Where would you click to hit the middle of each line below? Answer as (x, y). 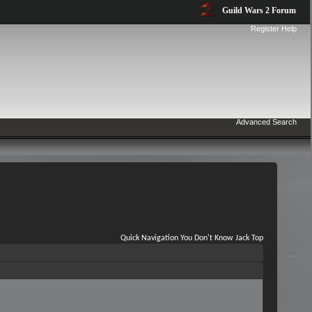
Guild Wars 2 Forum (258, 10)
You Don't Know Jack (215, 238)
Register (265, 29)
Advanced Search (266, 122)
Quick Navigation (149, 238)
